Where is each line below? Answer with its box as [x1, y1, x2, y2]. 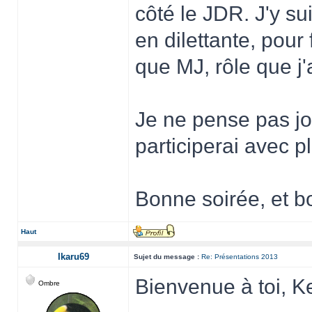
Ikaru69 [57, 251, 89, 262]
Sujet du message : [134, 253, 199, 260]
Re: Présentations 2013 [201, 253, 278, 260]
